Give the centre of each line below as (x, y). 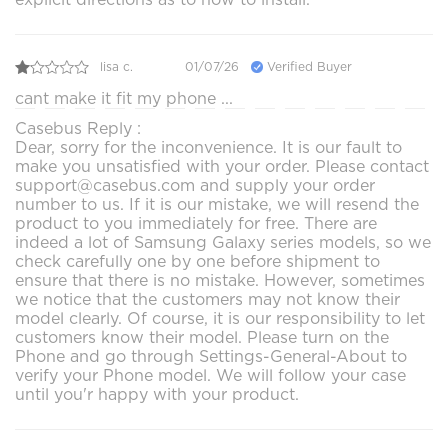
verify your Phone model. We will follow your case (210, 375)
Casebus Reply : (78, 128)
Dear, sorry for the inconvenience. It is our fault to (208, 147)
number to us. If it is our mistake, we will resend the (217, 204)
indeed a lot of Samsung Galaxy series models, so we (223, 242)
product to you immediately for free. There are (196, 223)
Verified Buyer (307, 67)
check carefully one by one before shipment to (197, 261)
